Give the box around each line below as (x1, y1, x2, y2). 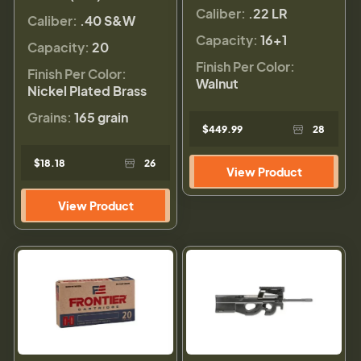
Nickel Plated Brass (27, 82, 147, 100)
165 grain (74, 109, 128, 127)
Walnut (196, 75, 239, 93)
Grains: (27, 109, 72, 127)
